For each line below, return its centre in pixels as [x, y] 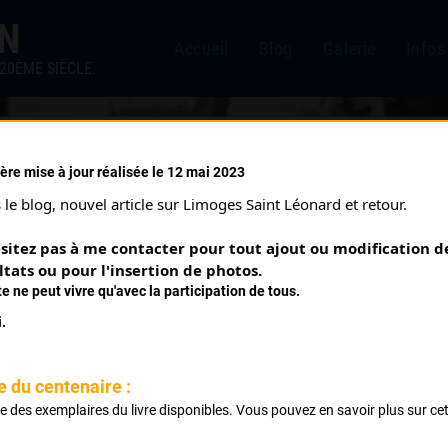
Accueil [201, 48]
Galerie [349, 48]
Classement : [224, 400]
